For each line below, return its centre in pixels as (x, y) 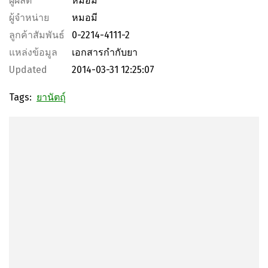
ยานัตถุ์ (51, 97)
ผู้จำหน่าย (29, 18)
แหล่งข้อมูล (33, 52)
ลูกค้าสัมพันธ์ (37, 35)
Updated (28, 70)
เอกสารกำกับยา (105, 52)
